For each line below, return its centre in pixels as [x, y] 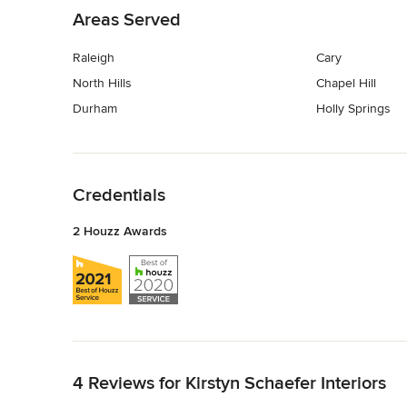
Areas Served [127, 20]
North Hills [102, 84]
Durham [95, 109]
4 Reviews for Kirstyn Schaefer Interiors [229, 383]
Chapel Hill [346, 84]
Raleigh [94, 58]
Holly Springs [353, 109]
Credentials [119, 195]
